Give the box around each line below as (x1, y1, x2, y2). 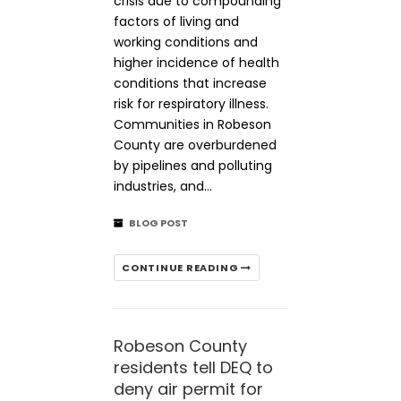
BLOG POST (129, 216, 188, 230)
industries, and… (114, 177, 212, 195)
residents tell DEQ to (114, 356, 273, 379)
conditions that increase (114, 74, 267, 92)
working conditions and (114, 33, 258, 51)
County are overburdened (114, 136, 277, 154)
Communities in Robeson (114, 115, 271, 133)
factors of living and (114, 13, 239, 30)
